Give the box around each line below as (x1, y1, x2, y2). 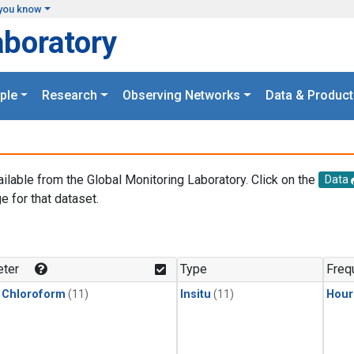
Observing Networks (122, 88, 240, 104)
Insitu (180, 288, 211, 302)
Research (42, 88, 98, 104)
